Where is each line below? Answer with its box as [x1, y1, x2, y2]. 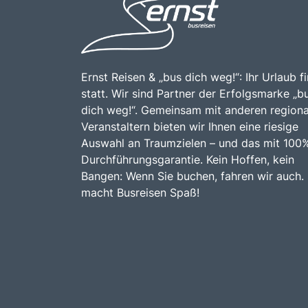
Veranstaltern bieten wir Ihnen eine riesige [81, 119, 298, 133]
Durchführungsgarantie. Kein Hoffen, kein [81, 152, 294, 166]
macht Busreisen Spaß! [81, 185, 199, 199]
